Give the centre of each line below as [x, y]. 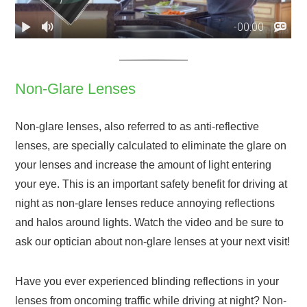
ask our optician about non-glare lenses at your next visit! [153, 241]
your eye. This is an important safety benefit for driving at [151, 184]
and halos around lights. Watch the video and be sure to [150, 222]
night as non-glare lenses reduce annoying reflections [145, 203]
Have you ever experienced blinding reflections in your [147, 281]
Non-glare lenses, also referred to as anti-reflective [137, 126]
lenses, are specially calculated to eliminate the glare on [151, 145]
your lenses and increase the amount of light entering [144, 164]
